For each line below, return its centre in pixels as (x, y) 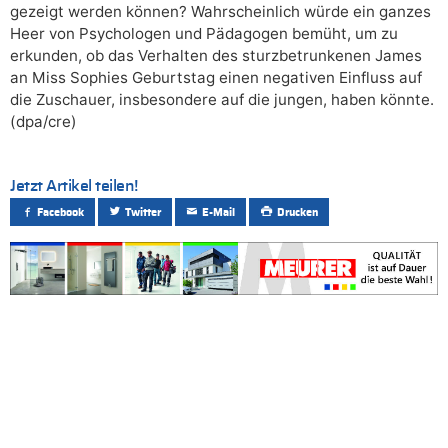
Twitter (143, 212)
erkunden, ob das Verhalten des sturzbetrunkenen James (216, 55)
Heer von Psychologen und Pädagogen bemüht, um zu (204, 33)
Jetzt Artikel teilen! (74, 185)
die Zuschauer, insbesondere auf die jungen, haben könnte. (222, 99)
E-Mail (219, 212)
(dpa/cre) (43, 121)
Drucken (297, 212)
